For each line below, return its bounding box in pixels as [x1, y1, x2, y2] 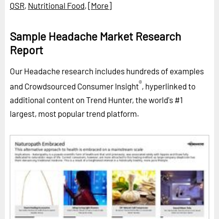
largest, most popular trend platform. [10, 108, 139, 118]
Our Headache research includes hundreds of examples [10, 66, 204, 76]
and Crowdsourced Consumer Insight [10, 81, 139, 91]
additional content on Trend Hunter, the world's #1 [10, 94, 183, 105]
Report [10, 43, 43, 57]
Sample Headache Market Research [10, 29, 181, 43]
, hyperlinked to [142, 81, 196, 91]
